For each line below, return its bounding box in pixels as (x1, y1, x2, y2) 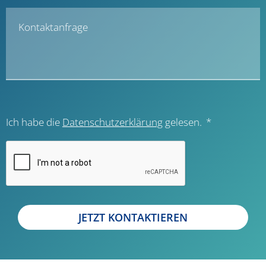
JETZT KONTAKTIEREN (78, 210, 188, 225)
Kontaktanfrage (18, 20, 88, 34)
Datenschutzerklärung (62, 115, 163, 129)
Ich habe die (6, 115, 62, 129)
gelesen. (163, 115, 202, 129)
